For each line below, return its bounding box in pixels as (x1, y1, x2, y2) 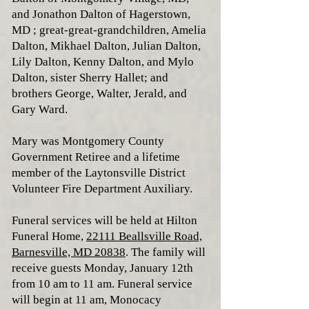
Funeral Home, (12, 230, 86, 243)
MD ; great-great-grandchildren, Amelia (12, 23, 206, 37)
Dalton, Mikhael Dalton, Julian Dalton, (12, 39, 201, 52)
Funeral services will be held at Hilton (12, 214, 197, 227)
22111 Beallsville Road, (86, 230, 202, 243)
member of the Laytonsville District (12, 166, 186, 179)
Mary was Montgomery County (12, 134, 164, 148)
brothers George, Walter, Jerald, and (12, 87, 187, 100)
